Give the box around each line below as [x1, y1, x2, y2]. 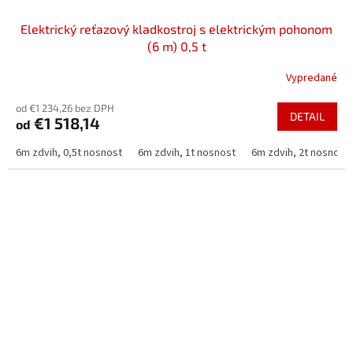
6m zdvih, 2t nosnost [251, 144, 349, 161]
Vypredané [286, 70, 337, 87]
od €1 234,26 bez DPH [16, 101, 114, 114]
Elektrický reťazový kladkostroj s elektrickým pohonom [20, 20, 333, 36]
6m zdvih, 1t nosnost [138, 144, 236, 161]
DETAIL [290, 109, 325, 123]
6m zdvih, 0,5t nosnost [16, 144, 122, 161]
